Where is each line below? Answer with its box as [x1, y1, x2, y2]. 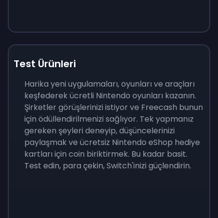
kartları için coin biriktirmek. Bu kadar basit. [24, 148, 187, 160]
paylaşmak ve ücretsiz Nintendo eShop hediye [24, 137, 200, 148]
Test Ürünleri [14, 57, 76, 71]
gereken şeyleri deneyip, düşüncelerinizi [24, 125, 175, 136]
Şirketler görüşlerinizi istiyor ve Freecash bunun [24, 102, 203, 113]
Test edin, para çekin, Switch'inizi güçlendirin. [24, 160, 191, 171]
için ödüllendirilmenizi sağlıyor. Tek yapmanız [24, 113, 194, 125]
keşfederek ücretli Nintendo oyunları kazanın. [24, 90, 196, 101]
